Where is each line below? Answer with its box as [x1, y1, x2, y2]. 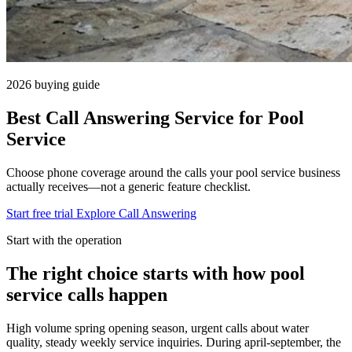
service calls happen [6, 284, 167, 305]
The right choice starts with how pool [6, 262, 305, 284]
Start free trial [6, 206, 76, 220]
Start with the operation [6, 233, 122, 247]
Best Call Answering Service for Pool [6, 107, 304, 128]
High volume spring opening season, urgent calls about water [6, 321, 309, 335]
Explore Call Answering [76, 206, 196, 220]
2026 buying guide [6, 78, 100, 91]
